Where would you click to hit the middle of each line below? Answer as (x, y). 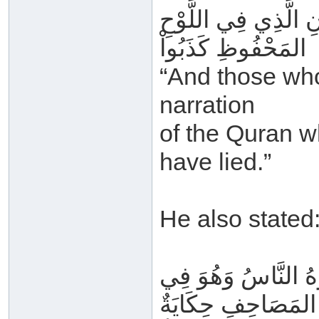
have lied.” (215, 162)
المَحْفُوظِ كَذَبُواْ (233, 48)
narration (207, 105)
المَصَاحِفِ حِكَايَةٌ (238, 304)
